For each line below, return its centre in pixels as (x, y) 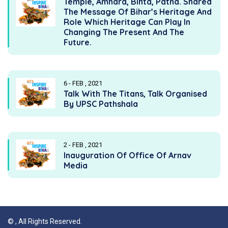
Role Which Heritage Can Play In (127, 22)
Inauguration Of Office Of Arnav (127, 155)
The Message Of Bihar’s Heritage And (138, 11)
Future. (78, 42)
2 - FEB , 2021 (83, 145)
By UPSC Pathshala (101, 104)
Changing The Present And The (124, 32)
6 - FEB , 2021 (83, 83)
